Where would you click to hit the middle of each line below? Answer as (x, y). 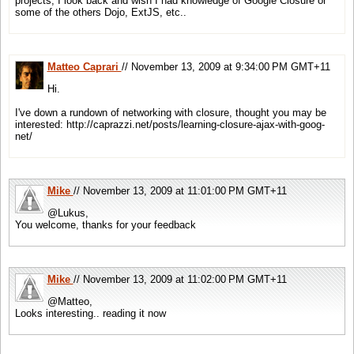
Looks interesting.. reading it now (90, 313)
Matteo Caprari (84, 66)
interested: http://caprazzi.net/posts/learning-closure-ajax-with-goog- (169, 124)
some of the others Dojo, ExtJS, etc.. (100, 12)
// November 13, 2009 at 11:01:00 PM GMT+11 (180, 190)
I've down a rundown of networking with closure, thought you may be (170, 112)
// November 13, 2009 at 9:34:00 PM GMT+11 (226, 66)
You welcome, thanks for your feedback (105, 224)
